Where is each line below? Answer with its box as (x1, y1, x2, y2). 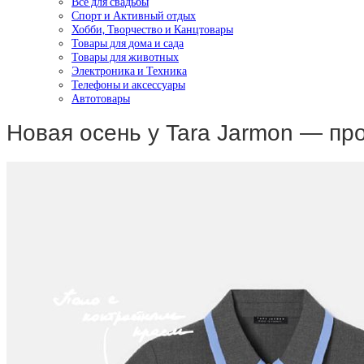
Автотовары (71, 91, 130, 106)
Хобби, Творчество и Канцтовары (71, 22, 233, 37)
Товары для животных (71, 50, 179, 64)
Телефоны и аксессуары (71, 77, 185, 92)
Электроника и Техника (71, 63, 187, 78)
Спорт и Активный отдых (71, 8, 196, 23)
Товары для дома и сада (71, 36, 184, 50)
